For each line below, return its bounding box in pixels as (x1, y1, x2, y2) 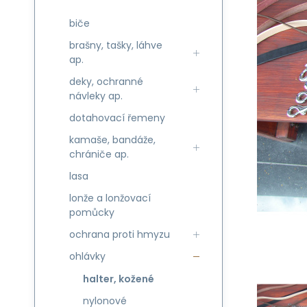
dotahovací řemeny (69, 111, 165, 125)
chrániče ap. (69, 147, 129, 161)
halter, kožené (83, 272, 154, 286)
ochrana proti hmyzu (69, 228, 170, 241)
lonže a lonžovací (69, 191, 151, 205)
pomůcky (69, 206, 114, 219)
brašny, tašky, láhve (69, 38, 162, 52)
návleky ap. (69, 89, 123, 103)
